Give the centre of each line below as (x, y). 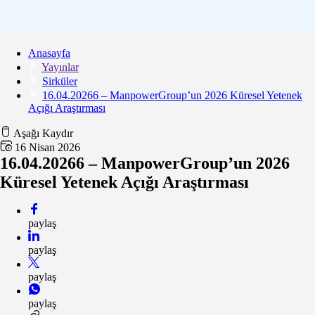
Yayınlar (60, 67)
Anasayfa (49, 53)
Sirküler (60, 82)
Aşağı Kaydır (43, 134)
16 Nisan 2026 (47, 148)
